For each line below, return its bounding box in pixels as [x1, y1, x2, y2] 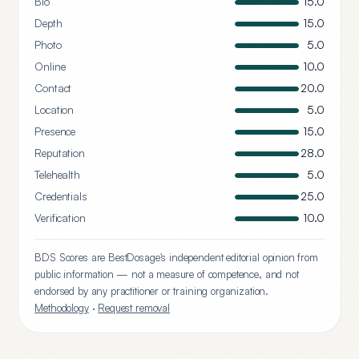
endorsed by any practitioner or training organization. [34, 284, 269, 297]
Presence [34, 125, 76, 138]
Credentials [34, 190, 87, 203]
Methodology [34, 301, 89, 314]
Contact [34, 82, 72, 95]
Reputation [34, 147, 85, 159]
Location [34, 103, 75, 116]
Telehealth [34, 168, 80, 181]
